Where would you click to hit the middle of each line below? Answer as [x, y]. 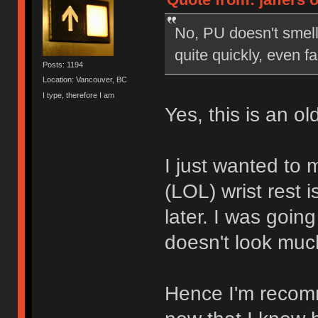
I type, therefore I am [79, 95]
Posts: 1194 [63, 65]
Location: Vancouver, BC [85, 80]
